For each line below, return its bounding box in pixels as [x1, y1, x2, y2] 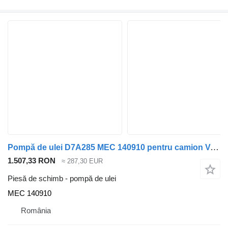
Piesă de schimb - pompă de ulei [8, 174, 116, 183]
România [21, 206, 51, 215]
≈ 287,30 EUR [62, 157, 103, 165]
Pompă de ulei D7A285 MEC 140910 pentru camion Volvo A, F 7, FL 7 [210, 142, 219, 153]
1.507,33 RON [8, 156, 55, 165]
